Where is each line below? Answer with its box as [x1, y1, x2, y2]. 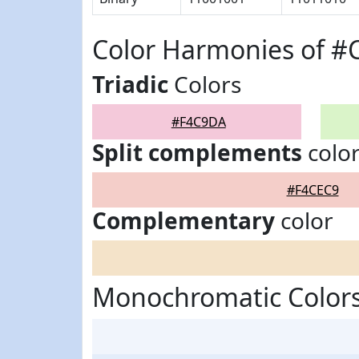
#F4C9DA [171, 113, 226, 131]
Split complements [92, 137, 302, 167]
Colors [168, 69, 241, 99]
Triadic [92, 69, 168, 99]
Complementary [92, 205, 275, 236]
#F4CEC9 [286, 181, 339, 199]
